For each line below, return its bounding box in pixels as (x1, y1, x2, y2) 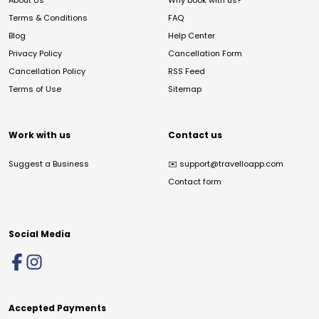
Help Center (168, 30, 215, 41)
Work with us (9, 129, 70, 141)
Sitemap (168, 83, 202, 95)
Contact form (168, 176, 221, 187)
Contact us (168, 129, 222, 141)
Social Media (9, 228, 70, 240)
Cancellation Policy (9, 66, 85, 77)
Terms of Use (9, 83, 61, 95)
